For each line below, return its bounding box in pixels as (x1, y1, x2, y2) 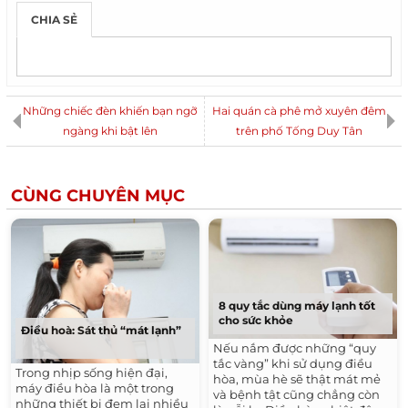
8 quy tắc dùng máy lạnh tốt (219, 298, 375, 312)
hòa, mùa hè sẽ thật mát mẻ (213, 371, 381, 386)
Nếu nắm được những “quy (213, 340, 376, 355)
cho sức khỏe (219, 312, 293, 327)
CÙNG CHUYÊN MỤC (11, 186, 185, 206)
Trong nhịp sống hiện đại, (15, 365, 168, 381)
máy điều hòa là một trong (15, 381, 174, 396)
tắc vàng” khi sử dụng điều (213, 355, 372, 371)
